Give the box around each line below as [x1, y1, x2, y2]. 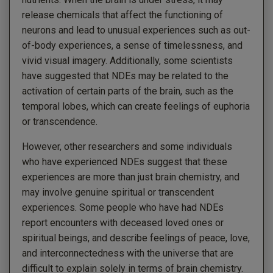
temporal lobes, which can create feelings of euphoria [22, 100, 250, 112]
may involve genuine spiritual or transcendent [22, 186, 214, 198]
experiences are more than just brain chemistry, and [22, 171, 239, 183]
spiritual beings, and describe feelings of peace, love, [22, 232, 250, 244]
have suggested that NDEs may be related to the [22, 69, 229, 82]
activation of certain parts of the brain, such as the [22, 85, 233, 97]
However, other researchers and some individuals [22, 140, 232, 152]
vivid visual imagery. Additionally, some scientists [22, 54, 233, 66]
